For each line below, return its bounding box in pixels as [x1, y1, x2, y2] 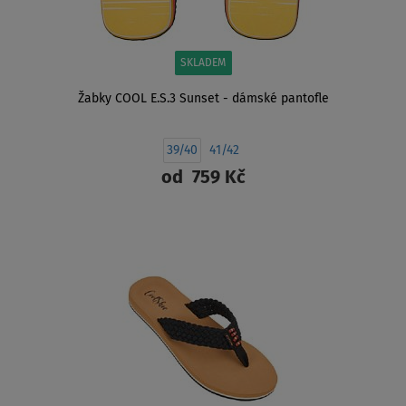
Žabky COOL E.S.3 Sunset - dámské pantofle [77, 92, 329, 106]
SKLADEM [179, 58, 227, 70]
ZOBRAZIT [176, 217, 230, 231]
